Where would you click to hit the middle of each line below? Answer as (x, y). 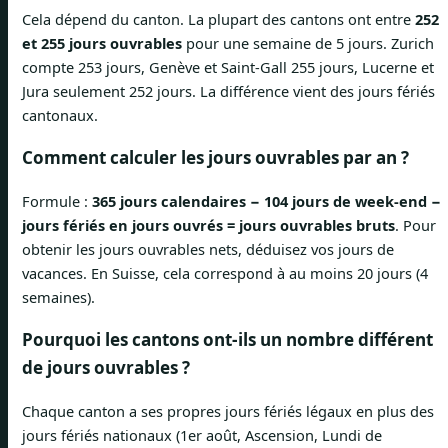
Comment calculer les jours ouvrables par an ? (215, 157)
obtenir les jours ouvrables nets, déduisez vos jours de (208, 248)
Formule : (57, 200)
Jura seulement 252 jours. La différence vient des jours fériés (228, 90)
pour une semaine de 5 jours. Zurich (308, 42)
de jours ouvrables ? (106, 367)
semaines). (58, 296)
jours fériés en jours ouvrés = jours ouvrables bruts (208, 224)
